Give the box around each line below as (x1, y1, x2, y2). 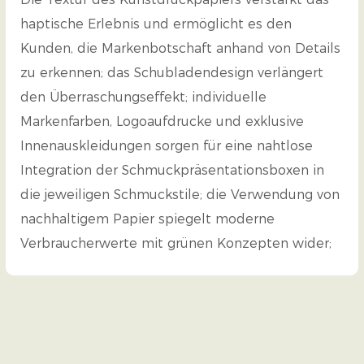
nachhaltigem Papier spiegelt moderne (19, 211, 275, 227)
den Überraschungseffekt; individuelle (19, 89, 266, 105)
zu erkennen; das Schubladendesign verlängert (19, 65, 323, 80)
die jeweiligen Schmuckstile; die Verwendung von (19, 187, 340, 202)
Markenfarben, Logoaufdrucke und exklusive (19, 114, 304, 129)
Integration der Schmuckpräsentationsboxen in (19, 162, 324, 178)
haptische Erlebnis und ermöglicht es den (19, 16, 292, 32)
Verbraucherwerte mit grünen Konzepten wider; (19, 236, 331, 251)
